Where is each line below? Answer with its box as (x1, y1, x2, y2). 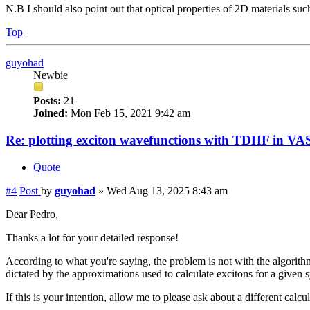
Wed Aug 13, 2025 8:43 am (107, 184, 228, 197)
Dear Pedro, (6, 208, 58, 220)
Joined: (33, 107, 68, 120)
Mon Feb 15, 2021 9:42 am (68, 107, 190, 120)
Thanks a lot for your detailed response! (6, 231, 179, 244)
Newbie (33, 69, 68, 82)
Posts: (33, 95, 61, 107)
